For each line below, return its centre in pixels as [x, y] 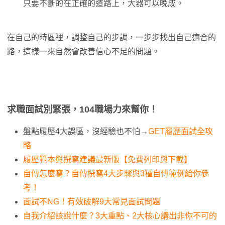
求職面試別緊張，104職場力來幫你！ [82, 109]
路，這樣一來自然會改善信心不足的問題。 [83, 51]
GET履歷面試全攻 [181, 131]
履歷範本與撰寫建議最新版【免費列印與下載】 [107, 159]
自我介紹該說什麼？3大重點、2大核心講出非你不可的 [120, 215]
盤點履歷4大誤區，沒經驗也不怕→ [86, 131]
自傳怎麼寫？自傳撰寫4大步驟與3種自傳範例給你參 [116, 173]
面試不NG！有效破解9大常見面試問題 [92, 201]
